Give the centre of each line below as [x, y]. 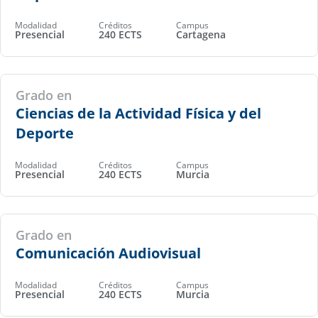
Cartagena [201, 35]
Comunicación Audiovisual [108, 253]
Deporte [44, 133]
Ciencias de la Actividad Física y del [138, 113]
